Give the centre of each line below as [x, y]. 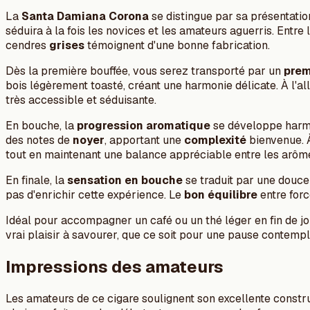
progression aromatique [144, 126]
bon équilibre [221, 195]
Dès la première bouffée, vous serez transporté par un [145, 71]
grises [67, 46]
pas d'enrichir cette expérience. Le [95, 195]
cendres [27, 46]
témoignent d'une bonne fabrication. [177, 46]
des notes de [39, 140]
